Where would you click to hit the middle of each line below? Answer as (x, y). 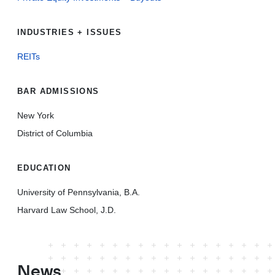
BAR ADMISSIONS (58, 91)
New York (36, 115)
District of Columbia (55, 133)
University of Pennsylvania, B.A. (79, 192)
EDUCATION (44, 168)
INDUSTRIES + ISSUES (70, 32)
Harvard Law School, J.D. (67, 210)
